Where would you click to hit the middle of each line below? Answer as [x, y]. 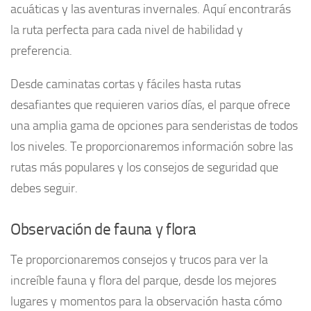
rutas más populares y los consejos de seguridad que [144, 167]
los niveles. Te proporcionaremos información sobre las [152, 146]
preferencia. [41, 50]
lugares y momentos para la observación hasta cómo [146, 301]
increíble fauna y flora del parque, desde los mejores [143, 280]
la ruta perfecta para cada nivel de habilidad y [127, 30]
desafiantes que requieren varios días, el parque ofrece [150, 104]
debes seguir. [44, 188]
